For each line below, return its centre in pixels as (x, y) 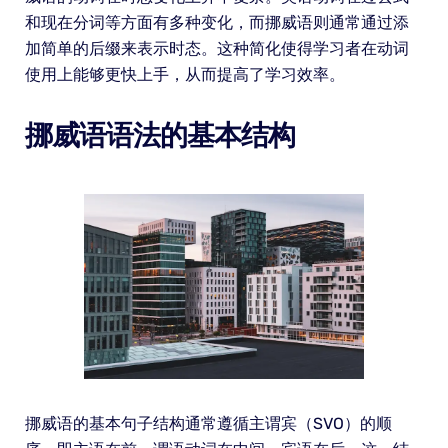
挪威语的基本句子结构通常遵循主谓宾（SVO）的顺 (208, 424)
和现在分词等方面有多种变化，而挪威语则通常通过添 (216, 22)
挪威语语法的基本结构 (159, 135)
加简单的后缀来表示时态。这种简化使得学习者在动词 (216, 48)
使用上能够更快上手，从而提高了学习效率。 (184, 74)
